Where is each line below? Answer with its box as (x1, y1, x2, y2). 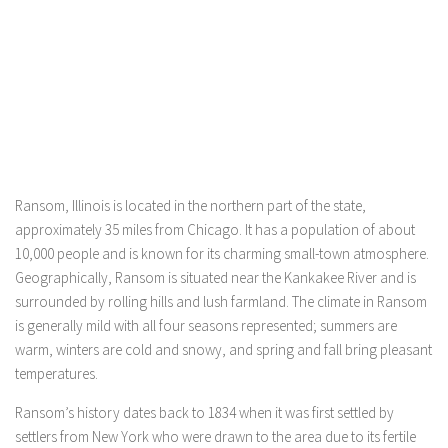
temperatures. (15, 364, 98, 383)
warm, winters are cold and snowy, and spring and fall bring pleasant (15, 340, 432, 359)
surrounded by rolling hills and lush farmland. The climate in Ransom (15, 292, 427, 311)
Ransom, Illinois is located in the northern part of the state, (15, 196, 366, 215)
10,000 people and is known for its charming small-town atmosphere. (15, 244, 429, 263)
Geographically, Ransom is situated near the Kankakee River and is (15, 268, 416, 287)
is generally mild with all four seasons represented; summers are (15, 316, 397, 335)
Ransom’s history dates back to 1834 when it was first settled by (15, 403, 394, 422)
